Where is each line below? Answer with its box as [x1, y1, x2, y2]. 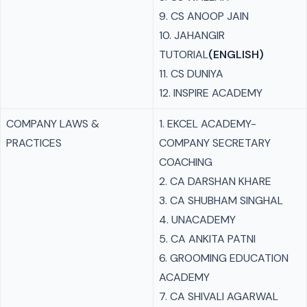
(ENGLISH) [208, 47, 264, 62]
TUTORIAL [159, 47, 208, 62]
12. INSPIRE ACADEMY [159, 86, 262, 100]
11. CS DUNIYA [159, 66, 223, 81]
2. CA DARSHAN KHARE [159, 174, 271, 188]
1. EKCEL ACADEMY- [159, 116, 256, 131]
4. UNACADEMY [159, 212, 236, 227]
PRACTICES [6, 136, 62, 150]
